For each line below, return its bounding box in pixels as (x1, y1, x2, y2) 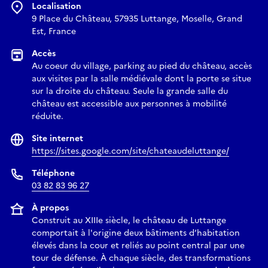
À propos (32, 202, 69, 215)
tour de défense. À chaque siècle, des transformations (32, 252, 251, 265)
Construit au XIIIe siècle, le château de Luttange (32, 214, 226, 227)
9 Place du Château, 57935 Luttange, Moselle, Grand (32, 13, 242, 26)
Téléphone (32, 167, 75, 180)
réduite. (32, 110, 63, 123)
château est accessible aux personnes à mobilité (32, 98, 227, 111)
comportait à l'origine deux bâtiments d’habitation (32, 227, 240, 240)
